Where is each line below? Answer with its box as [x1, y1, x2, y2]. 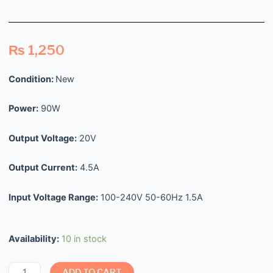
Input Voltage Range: [9, 191, 98, 203]
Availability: [9, 233, 59, 245]
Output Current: [9, 162, 77, 174]
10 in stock [62, 233, 107, 245]
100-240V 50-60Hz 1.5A [98, 191, 203, 203]
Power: [9, 103, 38, 115]
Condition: [9, 73, 55, 85]
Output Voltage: [9, 132, 77, 144]
